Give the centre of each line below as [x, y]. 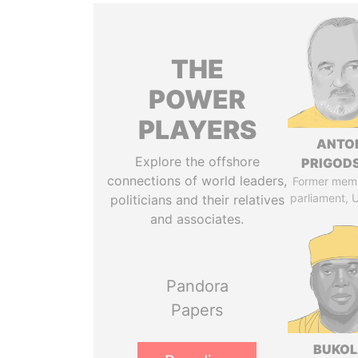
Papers [197, 310]
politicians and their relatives [197, 200]
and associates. [197, 219]
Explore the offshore [197, 161]
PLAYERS [197, 130]
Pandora [197, 286]
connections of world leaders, [197, 181]
